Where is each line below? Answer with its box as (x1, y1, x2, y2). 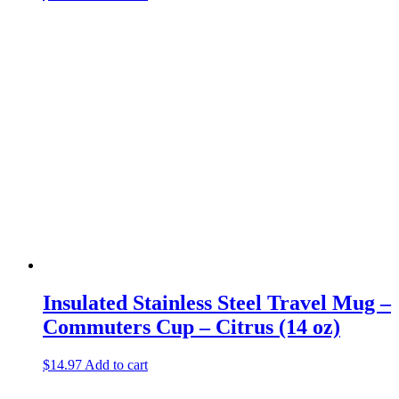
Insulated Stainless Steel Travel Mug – (43, 290, 391, 314)
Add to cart (85, 356, 148, 372)
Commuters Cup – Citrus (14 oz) (43, 314, 340, 338)
